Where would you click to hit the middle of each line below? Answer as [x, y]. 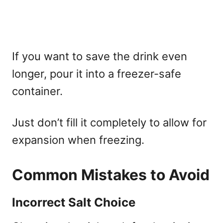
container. [37, 91]
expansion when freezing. [78, 140]
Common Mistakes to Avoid [111, 174]
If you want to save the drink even [100, 56]
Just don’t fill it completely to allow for [109, 122]
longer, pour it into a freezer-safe [97, 73]
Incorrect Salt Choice [74, 202]
